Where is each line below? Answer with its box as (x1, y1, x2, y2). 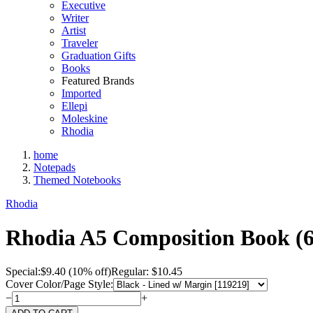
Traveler (61, 36, 98, 49)
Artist (61, 24, 86, 36)
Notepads (34, 161, 75, 173)
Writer (61, 11, 89, 24)
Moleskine (61, 112, 108, 124)
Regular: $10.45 (111, 265, 182, 278)
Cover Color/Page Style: (6, 278, 113, 291)
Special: (6, 265, 41, 278)
